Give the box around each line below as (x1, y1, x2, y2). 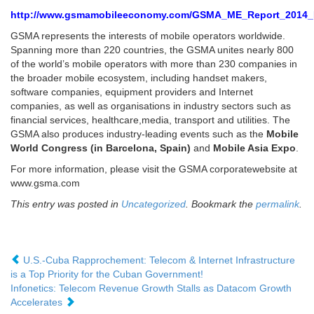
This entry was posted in (11, 198, 121, 210)
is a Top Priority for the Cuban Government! (11, 268, 203, 280)
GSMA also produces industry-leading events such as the (11, 128, 266, 140)
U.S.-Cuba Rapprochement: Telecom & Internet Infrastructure (20, 254, 295, 266)
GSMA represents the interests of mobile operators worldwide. (11, 30, 285, 42)
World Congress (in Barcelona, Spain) (11, 142, 193, 154)
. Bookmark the (186, 198, 256, 210)
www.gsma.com (11, 177, 80, 189)
